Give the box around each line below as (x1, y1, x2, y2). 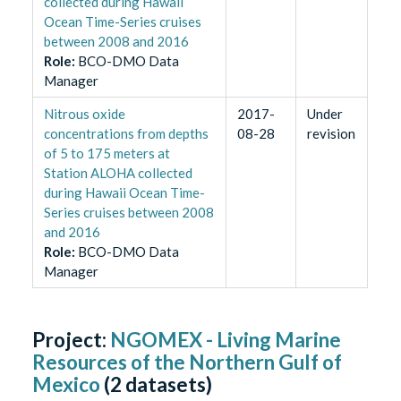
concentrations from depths (43, 125, 209, 142)
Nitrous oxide (43, 106, 125, 123)
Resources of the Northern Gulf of (32, 350, 343, 375)
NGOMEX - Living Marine (110, 328, 342, 353)
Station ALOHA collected (43, 165, 192, 182)
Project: (32, 328, 111, 353)
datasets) (122, 372, 213, 397)
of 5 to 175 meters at (43, 145, 170, 162)
